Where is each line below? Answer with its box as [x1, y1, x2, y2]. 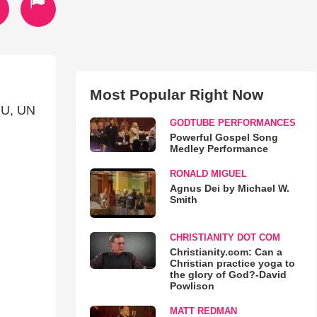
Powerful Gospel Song [169, 132, 278, 143]
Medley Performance [169, 143, 268, 154]
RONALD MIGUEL [169, 168, 247, 179]
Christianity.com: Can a [169, 246, 282, 258]
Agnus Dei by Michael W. [169, 183, 289, 194]
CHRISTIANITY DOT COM [169, 231, 280, 243]
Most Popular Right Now [89, 86, 263, 103]
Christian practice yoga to [169, 257, 295, 269]
